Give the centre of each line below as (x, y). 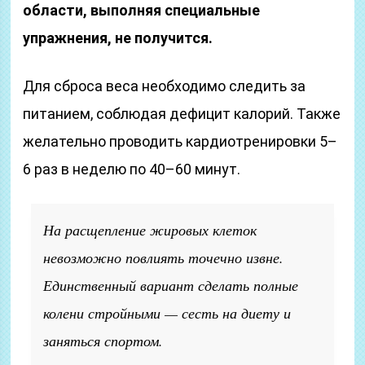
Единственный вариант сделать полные (171, 285)
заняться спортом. (103, 341)
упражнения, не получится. (118, 38)
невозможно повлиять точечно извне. (164, 257)
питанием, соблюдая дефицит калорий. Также (182, 114)
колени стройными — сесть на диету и (167, 313)
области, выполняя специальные (142, 10)
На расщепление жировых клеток (150, 230)
